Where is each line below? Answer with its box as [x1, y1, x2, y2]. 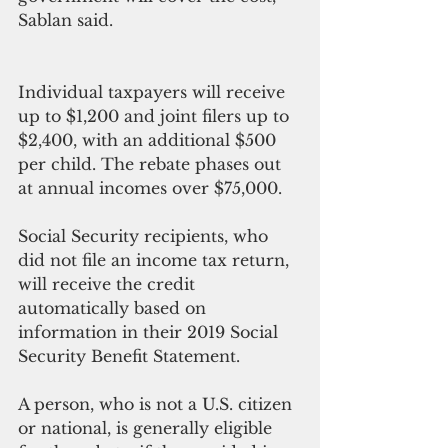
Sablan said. [18, 10, 113, 31]
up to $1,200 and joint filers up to [18, 106, 294, 127]
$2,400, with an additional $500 [18, 130, 281, 151]
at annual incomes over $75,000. [18, 178, 282, 199]
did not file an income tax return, [18, 250, 294, 271]
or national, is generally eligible [18, 418, 277, 439]
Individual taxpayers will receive [18, 82, 290, 103]
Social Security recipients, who [18, 226, 273, 247]
